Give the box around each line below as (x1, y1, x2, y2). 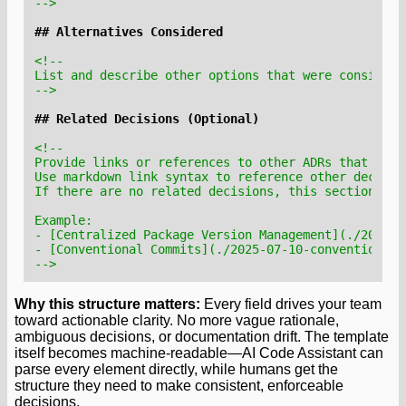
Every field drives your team (200, 295, 382, 312)
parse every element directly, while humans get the (14, 361, 338, 377)
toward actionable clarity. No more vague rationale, (14, 312, 339, 328)
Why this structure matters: (14, 295, 200, 312)
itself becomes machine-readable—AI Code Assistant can (14, 344, 383, 361)
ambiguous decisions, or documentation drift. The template (14, 328, 389, 344)
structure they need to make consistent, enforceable (14, 377, 343, 393)
